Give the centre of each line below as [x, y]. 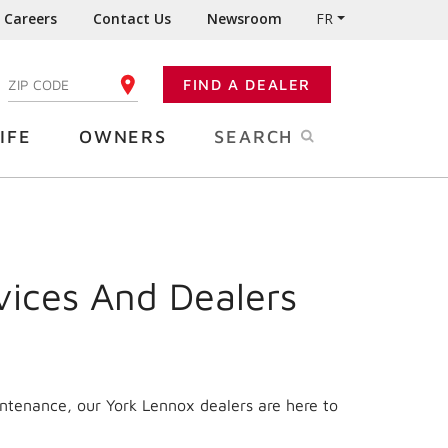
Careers [31, 18]
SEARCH [257, 136]
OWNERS [122, 136]
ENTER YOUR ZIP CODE [77, 84]
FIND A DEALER [247, 84]
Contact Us [132, 18]
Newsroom [245, 18]
